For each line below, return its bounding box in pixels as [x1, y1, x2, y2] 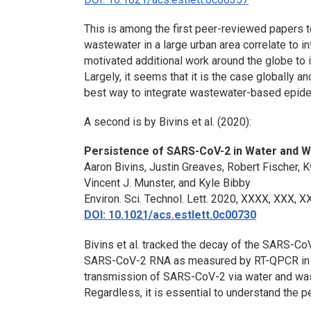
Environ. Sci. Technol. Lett [84, 192, 207, 206]
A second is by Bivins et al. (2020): [84, 115, 252, 129]
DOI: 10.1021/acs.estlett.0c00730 [84, 208, 257, 222]
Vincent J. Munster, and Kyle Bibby [84, 176, 251, 190]
